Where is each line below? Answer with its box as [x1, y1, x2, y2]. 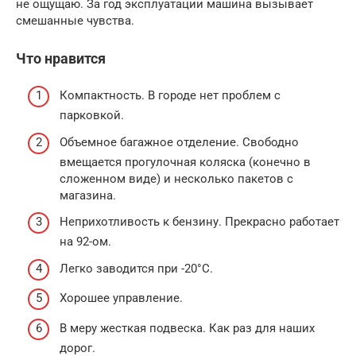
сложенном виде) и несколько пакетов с [60, 171, 293, 186]
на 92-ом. [60, 234, 111, 250]
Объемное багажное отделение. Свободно [60, 134, 299, 149]
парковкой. [60, 108, 124, 123]
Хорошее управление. [60, 291, 183, 306]
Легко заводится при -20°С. [60, 261, 213, 276]
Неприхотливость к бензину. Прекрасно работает [60, 215, 339, 230]
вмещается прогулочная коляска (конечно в [60, 154, 311, 169]
